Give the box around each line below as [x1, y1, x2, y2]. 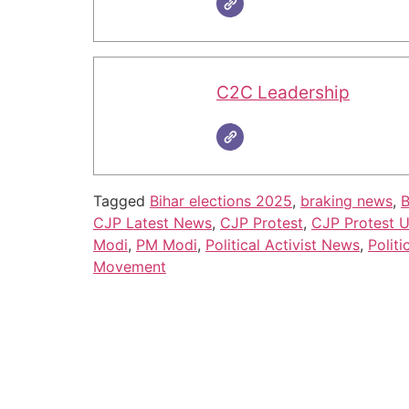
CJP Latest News [93, 214, 212, 233]
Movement [93, 257, 166, 277]
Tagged [93, 192, 150, 211]
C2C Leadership [216, 81, 350, 104]
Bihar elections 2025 [150, 192, 292, 211]
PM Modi [136, 236, 197, 255]
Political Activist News [205, 236, 360, 255]
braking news [300, 192, 393, 211]
